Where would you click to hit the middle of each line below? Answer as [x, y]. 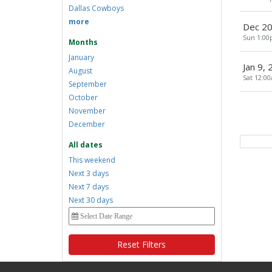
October [83, 97]
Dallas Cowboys [96, 8]
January [81, 57]
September [88, 84]
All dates [86, 145]
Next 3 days [89, 173]
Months [83, 42]
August [80, 71]
